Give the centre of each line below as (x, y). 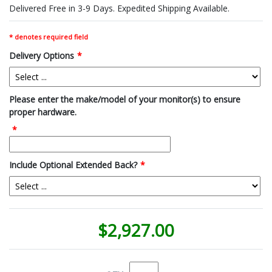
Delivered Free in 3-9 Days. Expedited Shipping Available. (119, 8)
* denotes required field (49, 36)
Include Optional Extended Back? (73, 165)
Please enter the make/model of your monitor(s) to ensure (125, 99)
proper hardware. (43, 112)
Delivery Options (42, 55)
